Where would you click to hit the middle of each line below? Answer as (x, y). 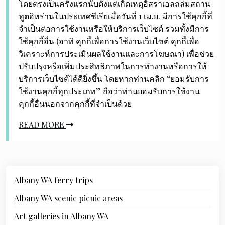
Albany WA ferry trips (53, 180)
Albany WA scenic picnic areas (68, 198)
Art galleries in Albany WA (61, 216)
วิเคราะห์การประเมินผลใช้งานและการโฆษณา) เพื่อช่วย (116, 53)
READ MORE (42, 124)
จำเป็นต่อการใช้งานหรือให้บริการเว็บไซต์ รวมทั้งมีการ (114, 28)
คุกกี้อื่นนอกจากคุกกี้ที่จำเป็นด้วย (75, 104)
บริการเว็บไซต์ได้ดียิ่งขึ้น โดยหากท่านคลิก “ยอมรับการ (114, 79)
